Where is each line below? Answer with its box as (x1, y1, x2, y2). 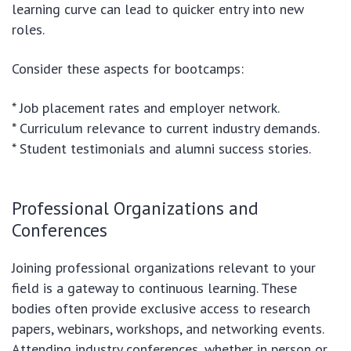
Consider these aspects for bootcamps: (12, 60, 244, 78)
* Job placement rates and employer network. (12, 99, 280, 118)
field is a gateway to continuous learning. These (12, 279, 297, 298)
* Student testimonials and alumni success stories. (12, 139, 311, 158)
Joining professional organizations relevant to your (12, 259, 316, 277)
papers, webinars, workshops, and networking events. (12, 320, 324, 338)
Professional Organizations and (12, 196, 259, 220)
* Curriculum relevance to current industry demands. (12, 119, 320, 138)
